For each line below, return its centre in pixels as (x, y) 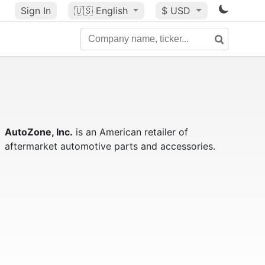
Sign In (35, 11)
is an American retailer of (130, 132)
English (112, 11)
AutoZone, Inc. (38, 132)
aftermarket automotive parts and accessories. (110, 146)
